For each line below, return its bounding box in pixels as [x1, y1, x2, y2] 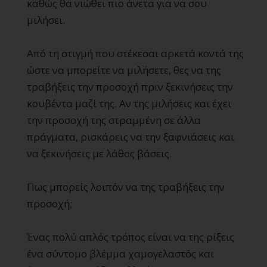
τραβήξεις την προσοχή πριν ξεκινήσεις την [27, 80, 233, 94]
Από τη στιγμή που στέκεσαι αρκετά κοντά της [27, 46, 244, 61]
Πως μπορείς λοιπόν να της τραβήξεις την [27, 180, 225, 194]
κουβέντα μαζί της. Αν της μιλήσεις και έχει [27, 97, 231, 111]
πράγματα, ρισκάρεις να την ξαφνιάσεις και [27, 130, 234, 144]
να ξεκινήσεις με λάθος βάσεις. [27, 147, 172, 161]
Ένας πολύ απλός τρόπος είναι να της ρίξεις [27, 230, 234, 244]
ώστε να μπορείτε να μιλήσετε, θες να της [27, 63, 221, 77]
